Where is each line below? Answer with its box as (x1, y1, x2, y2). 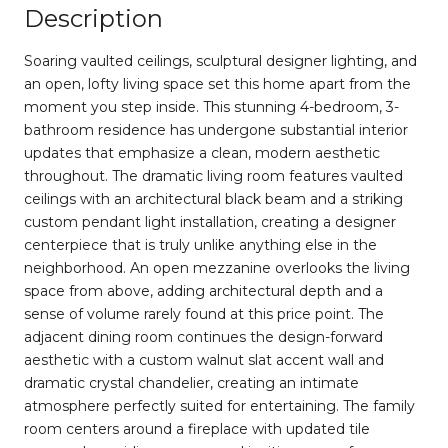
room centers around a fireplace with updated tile (24, 419, 370, 438)
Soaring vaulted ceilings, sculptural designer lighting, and (24, 51, 417, 70)
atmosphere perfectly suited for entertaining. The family (24, 396, 415, 415)
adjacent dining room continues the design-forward (24, 327, 383, 346)
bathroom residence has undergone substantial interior (24, 120, 408, 139)
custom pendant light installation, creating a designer (24, 212, 396, 231)
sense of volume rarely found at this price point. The (24, 304, 384, 323)
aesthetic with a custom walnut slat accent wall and (24, 350, 384, 369)
